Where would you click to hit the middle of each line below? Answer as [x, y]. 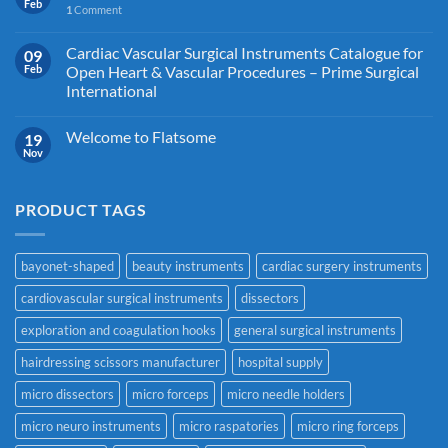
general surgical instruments [315, 330]
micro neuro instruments [91, 426]
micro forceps [170, 394]
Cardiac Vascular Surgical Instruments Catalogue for [244, 53]
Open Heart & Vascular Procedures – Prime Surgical [242, 72]
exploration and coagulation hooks [118, 330]
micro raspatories [229, 426]
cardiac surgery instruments [342, 266]
